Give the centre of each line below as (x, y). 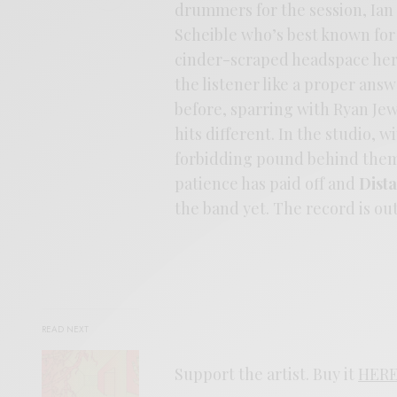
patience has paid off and (267, 183)
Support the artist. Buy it (267, 374)
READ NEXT (65, 330)
